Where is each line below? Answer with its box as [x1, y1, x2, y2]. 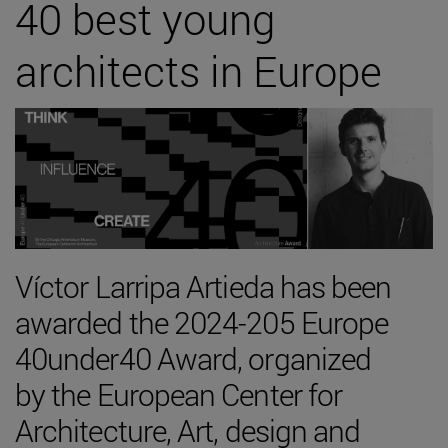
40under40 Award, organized [15, 338, 372, 378]
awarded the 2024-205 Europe [15, 302, 389, 342]
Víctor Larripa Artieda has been [15, 266, 392, 306]
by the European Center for [15, 374, 343, 414]
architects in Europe [15, 43, 382, 99]
